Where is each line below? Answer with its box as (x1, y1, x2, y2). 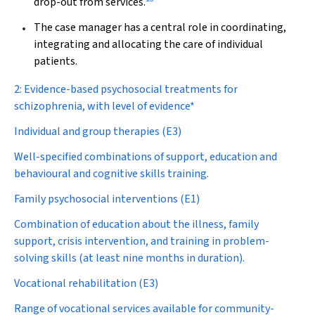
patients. (34, 53, 77, 69)
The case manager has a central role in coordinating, (34, 20, 286, 35)
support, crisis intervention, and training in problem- (14, 233, 269, 249)
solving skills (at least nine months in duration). (14, 250, 245, 266)
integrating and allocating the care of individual (34, 37, 263, 52)
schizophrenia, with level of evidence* (14, 98, 195, 114)
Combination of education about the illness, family (14, 217, 259, 232)
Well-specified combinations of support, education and (14, 149, 277, 165)
